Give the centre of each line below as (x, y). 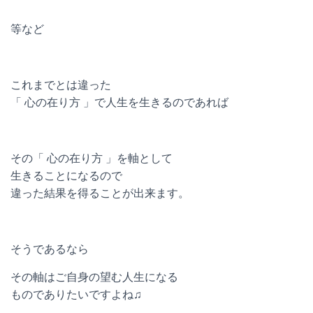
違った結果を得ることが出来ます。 (100, 193)
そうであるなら (50, 249)
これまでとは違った (61, 85)
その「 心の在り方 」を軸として (92, 158)
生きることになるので (66, 176)
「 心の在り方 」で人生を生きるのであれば (119, 102)
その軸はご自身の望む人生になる (94, 277)
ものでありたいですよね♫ (76, 294)
